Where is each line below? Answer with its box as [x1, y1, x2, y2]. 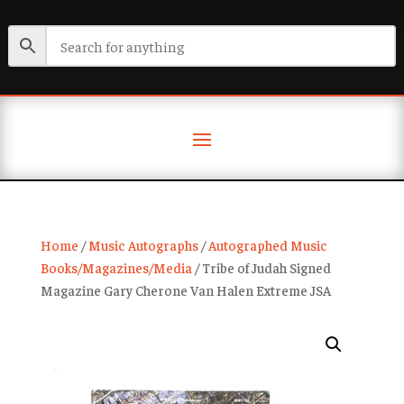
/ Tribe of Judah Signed [191, 259, 331, 276]
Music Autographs [87, 236, 198, 253]
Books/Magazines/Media [40, 259, 192, 276]
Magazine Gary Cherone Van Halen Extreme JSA [40, 281, 331, 298]
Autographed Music [207, 236, 327, 253]
